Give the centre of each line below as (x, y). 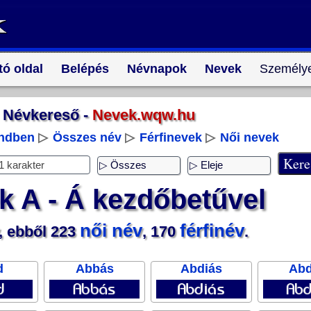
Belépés (85, 69)
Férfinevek (171, 137)
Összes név (87, 137)
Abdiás (201, 268)
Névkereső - (48, 115)
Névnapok (157, 69)
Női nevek (250, 137)
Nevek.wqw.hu (144, 115)
